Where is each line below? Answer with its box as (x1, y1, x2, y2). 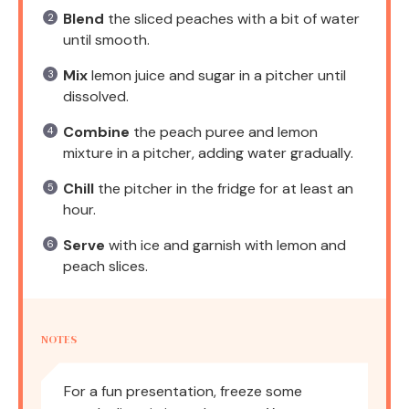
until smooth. (63, 30, 150, 50)
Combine (63, 122, 130, 142)
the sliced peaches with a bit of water (104, 9, 360, 29)
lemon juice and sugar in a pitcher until (88, 66, 346, 86)
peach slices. (63, 257, 148, 277)
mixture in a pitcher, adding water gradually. (63, 143, 353, 163)
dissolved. (63, 87, 129, 107)
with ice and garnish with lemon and (105, 236, 346, 256)
